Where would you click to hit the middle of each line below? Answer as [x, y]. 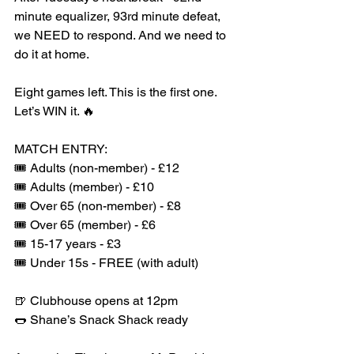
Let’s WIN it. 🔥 [55, 111]
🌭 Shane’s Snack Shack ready [101, 320]
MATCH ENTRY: [61, 149]
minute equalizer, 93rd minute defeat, [119, 16]
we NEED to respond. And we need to [122, 35]
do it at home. [52, 54]
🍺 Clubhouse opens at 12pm [96, 301]
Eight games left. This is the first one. [117, 92]
